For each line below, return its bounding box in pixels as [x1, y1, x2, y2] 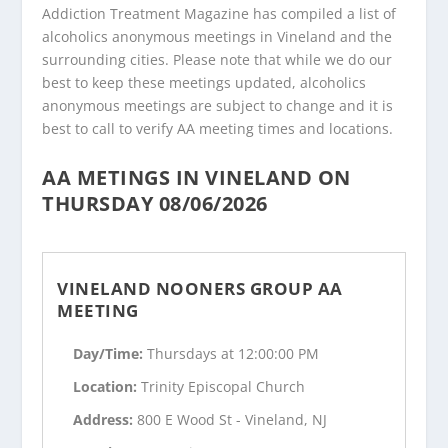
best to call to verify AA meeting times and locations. [42, 118, 394, 138]
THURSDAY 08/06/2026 [42, 189, 268, 217]
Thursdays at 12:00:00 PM [147, 344, 320, 364]
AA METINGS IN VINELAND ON [42, 163, 351, 191]
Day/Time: [73, 344, 148, 364]
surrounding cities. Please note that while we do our [42, 49, 393, 69]
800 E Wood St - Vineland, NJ [137, 409, 328, 429]
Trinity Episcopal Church [141, 377, 306, 397]
